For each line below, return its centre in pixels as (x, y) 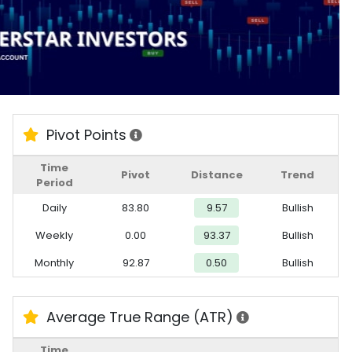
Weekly (55, 235)
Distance (216, 174)
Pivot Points (85, 134)
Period (54, 182)
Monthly (55, 262)
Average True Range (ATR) (138, 317)
